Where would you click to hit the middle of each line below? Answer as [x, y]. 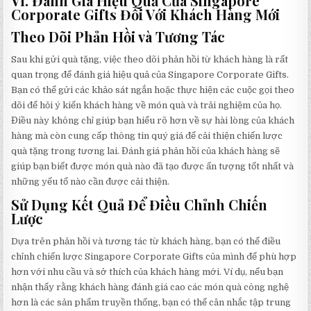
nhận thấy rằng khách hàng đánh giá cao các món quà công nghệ [150, 287]
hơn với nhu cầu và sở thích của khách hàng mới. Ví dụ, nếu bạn [148, 272]
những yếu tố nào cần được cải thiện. [91, 182]
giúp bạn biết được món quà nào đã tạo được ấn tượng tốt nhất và [153, 167]
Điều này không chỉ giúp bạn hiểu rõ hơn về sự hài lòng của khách [153, 121]
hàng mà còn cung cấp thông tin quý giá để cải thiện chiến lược [147, 136]
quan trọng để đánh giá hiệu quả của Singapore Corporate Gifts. [150, 75]
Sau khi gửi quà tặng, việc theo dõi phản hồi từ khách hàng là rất [150, 60]
